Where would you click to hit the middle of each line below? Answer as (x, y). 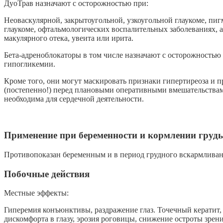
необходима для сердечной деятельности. (74, 99)
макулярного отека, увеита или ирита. (69, 38)
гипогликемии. (30, 64)
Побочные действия (47, 174)
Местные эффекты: (36, 193)
